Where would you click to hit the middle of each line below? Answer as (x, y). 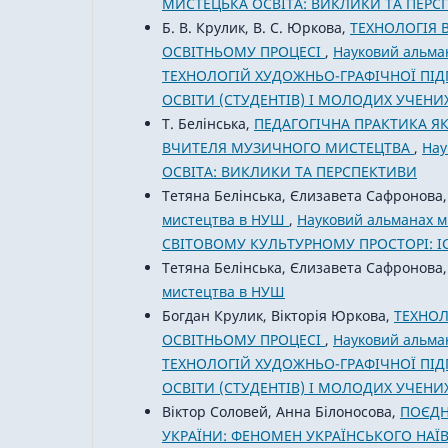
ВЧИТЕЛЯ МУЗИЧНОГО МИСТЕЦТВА (288, 148)
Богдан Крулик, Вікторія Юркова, (278, 316)
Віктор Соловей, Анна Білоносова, (281, 412)
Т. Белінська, (208, 124)
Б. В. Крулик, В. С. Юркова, (256, 28)
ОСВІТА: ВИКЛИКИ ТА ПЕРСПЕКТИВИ (289, 172)
